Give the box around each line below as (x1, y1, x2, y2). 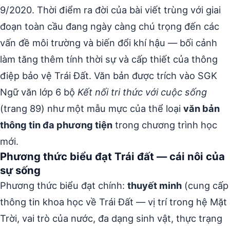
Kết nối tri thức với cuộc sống (78, 86, 207, 98)
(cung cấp (182, 179, 228, 191)
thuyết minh (127, 179, 182, 191)
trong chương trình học (112, 119, 217, 130)
